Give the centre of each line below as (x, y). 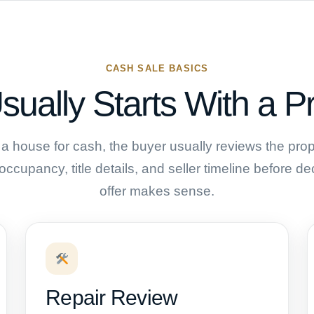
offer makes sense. (157, 191)
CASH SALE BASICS (157, 68)
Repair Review (112, 298)
